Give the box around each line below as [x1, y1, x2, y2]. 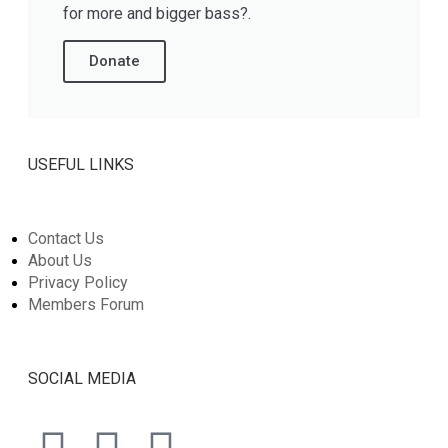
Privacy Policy [28, 272, 128, 292]
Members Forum [28, 294, 144, 314]
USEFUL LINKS [28, 154, 134, 174]
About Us [28, 250, 92, 270]
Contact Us [28, 228, 104, 248]
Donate [89, 51, 140, 70]
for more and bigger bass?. [63, 3, 251, 23]
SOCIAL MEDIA [28, 368, 136, 388]
